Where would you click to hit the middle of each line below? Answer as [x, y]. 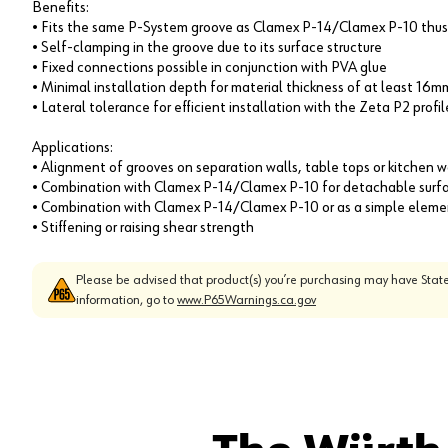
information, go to [126, 299]
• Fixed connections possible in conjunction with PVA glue [209, 67]
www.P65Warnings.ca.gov [246, 299]
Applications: [72, 147]
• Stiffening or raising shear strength [143, 227]
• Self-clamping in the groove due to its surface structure [207, 47]
